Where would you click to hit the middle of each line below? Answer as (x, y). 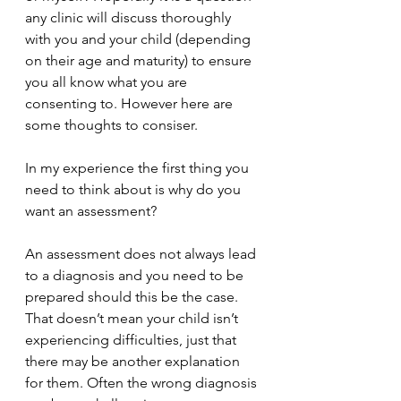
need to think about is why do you (135, 189)
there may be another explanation (134, 361)
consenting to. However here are (131, 103)
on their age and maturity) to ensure (140, 60)
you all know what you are (108, 82)
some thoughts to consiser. (111, 125)
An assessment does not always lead (142, 254)
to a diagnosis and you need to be (136, 275)
